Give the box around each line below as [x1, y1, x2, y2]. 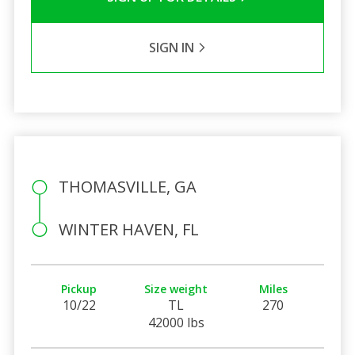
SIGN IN [148, 38, 197, 56]
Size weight [144, 281, 208, 296]
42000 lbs [147, 313, 204, 331]
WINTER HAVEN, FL [58, 218, 199, 240]
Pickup [61, 281, 97, 296]
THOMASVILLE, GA [58, 175, 197, 197]
